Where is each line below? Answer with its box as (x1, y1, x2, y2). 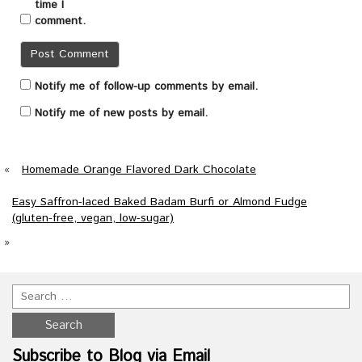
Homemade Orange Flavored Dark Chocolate (22, 162, 256, 179)
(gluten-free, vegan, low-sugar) (12, 210, 174, 227)
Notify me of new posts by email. (35, 105, 208, 122)
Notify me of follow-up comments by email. (35, 78, 258, 95)
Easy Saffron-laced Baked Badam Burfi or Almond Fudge (12, 194, 307, 211)
